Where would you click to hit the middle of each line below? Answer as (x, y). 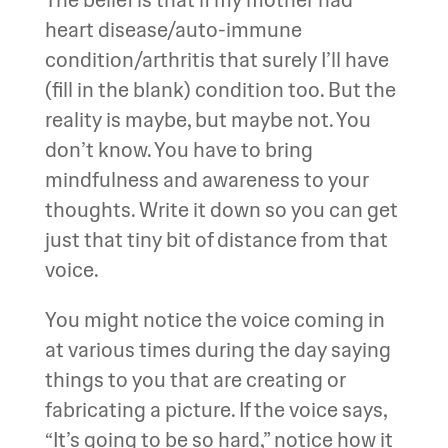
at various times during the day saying (217, 349)
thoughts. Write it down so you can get (221, 209)
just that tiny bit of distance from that (216, 239)
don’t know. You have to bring (178, 149)
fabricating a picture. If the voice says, (215, 409)
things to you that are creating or (195, 379)
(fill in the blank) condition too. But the (220, 89)
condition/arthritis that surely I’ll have (216, 59)
